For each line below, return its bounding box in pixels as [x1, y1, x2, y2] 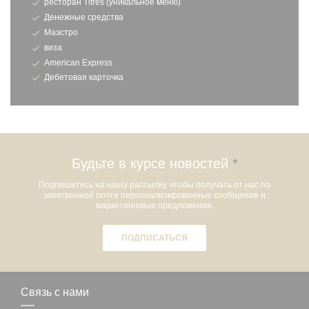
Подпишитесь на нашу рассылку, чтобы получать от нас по [39, 180, 270, 190]
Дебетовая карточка [44, 72, 123, 83]
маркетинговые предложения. [95, 201, 214, 211]
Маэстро [44, 28, 78, 38]
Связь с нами [21, 286, 89, 299]
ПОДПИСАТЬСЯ [121, 233, 188, 243]
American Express [44, 57, 112, 68]
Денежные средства [44, 12, 123, 23]
